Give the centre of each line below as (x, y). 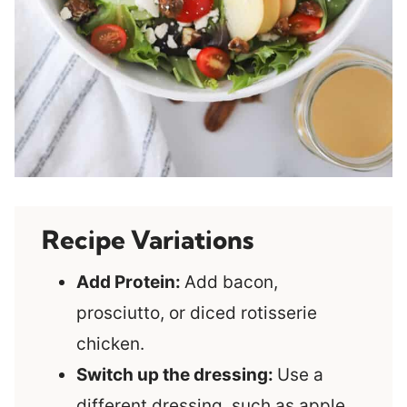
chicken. (110, 344)
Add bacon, (231, 283)
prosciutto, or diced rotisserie (197, 313)
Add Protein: (130, 283)
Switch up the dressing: (177, 375)
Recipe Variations (148, 240)
